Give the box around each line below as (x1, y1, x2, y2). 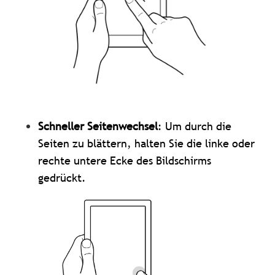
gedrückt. (38, 171, 87, 185)
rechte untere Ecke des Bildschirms (38, 153, 212, 168)
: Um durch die (158, 119, 232, 134)
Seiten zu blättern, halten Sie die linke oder (38, 136, 255, 151)
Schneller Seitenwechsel (38, 119, 158, 134)
